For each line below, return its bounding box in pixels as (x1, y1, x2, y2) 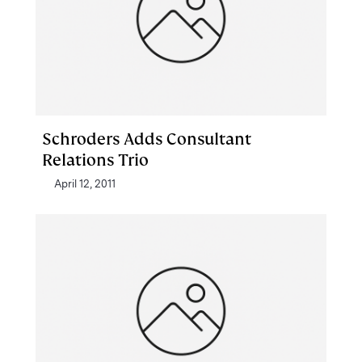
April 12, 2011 (54, 178, 116, 190)
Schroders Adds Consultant (42, 128, 251, 149)
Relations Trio (42, 149, 149, 170)
